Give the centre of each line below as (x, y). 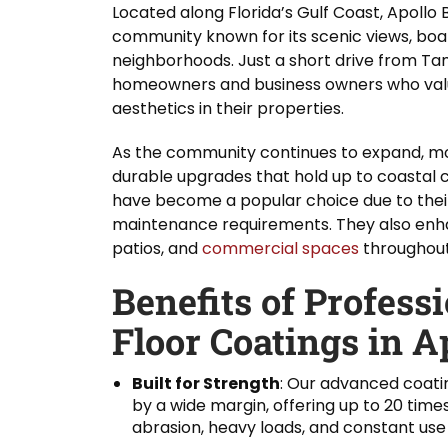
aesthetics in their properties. (228, 109)
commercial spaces (280, 249)
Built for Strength (206, 384)
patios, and (157, 249)
